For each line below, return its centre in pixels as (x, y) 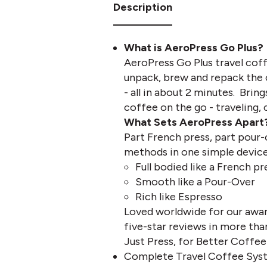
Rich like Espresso (179, 197)
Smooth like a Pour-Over (195, 182)
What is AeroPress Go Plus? (195, 48)
